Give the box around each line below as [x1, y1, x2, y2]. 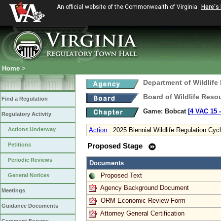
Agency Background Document [100, 184, 189, 191]
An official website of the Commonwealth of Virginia [57, 3, 199, 10]
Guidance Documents [1, 203, 58, 209]
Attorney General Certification [100, 209, 184, 217]
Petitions [8, 142, 31, 147]
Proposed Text [101, 171, 142, 179]
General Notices [8, 172, 49, 178]
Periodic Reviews [8, 157, 52, 163]
